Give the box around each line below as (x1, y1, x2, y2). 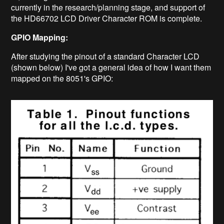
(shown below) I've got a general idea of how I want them (11, 61, 211, 73)
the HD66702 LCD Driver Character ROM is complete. (11, 12, 202, 24)
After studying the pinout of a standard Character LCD (11, 50, 200, 62)
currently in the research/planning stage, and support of (11, 1, 205, 13)
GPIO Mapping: (11, 31, 68, 43)
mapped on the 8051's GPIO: (11, 72, 113, 84)
